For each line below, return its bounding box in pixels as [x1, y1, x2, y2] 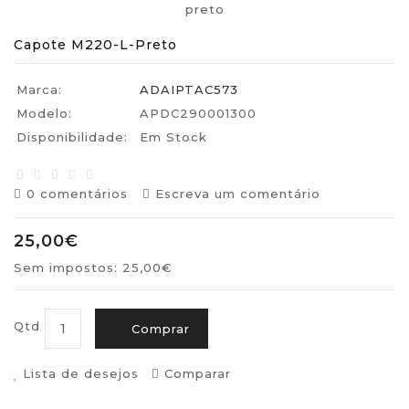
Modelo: [16, 106, 72, 121]
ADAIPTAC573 [140, 82, 238, 97]
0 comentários [26, 186, 128, 201]
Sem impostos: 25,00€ [14, 260, 172, 275]
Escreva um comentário [155, 186, 320, 201]
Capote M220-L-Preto [14, 37, 177, 53]
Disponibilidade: [16, 130, 128, 144]
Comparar [164, 366, 231, 381]
